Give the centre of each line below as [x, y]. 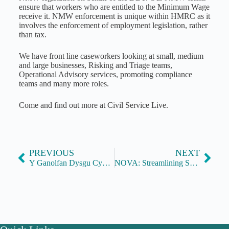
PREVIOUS [51, 153]
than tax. [32, 35]
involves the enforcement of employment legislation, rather [113, 26]
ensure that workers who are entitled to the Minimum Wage [114, 7]
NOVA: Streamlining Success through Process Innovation [194, 163]
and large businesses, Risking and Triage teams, [95, 65]
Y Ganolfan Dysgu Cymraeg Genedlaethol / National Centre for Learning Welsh [106, 163]
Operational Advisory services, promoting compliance [105, 75]
